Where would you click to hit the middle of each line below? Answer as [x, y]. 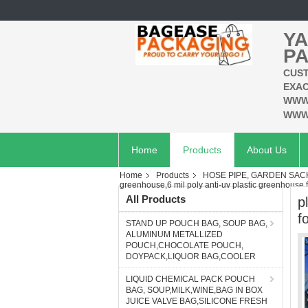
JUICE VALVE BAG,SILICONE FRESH [197, 301]
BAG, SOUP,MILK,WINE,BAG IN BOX [194, 290]
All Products [156, 199]
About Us [267, 150]
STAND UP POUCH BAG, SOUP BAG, [197, 223]
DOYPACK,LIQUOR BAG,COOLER [191, 256]
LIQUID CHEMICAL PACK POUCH [190, 279]
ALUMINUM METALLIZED [174, 234]
